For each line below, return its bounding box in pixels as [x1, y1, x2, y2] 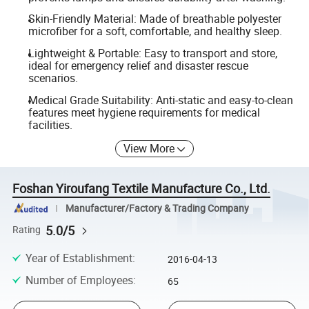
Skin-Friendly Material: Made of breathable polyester [28, 11, 281, 27]
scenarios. [28, 70, 78, 86]
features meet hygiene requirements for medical [28, 104, 260, 120]
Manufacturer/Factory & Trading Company [65, 201, 249, 215]
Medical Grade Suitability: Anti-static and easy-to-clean [28, 92, 293, 108]
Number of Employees [25, 272, 133, 288]
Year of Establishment [25, 250, 132, 266]
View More [123, 141, 175, 157]
